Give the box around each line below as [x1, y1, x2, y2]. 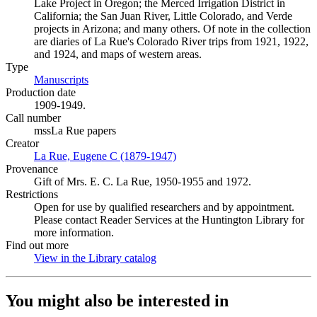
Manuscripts [34, 74, 88, 86]
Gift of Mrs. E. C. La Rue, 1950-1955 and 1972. [34, 175, 251, 188]
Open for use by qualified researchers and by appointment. [34, 201, 294, 213]
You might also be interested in [6, 291, 229, 310]
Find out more [6, 239, 69, 251]
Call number [6, 112, 61, 124]
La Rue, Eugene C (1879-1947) [34, 150, 176, 162]
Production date [6, 86, 76, 98]
